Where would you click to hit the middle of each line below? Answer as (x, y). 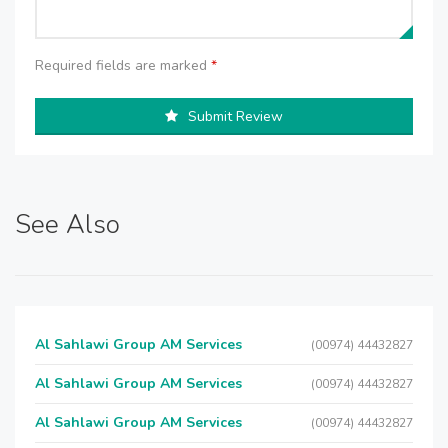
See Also (67, 224)
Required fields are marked (123, 65)
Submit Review (235, 116)
